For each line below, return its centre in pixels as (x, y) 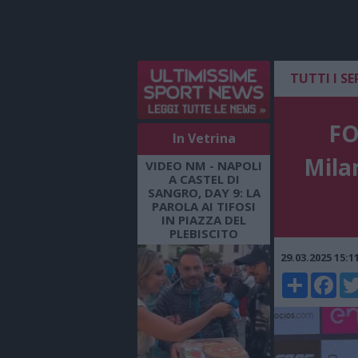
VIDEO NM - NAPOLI (204, 165)
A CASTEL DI (204, 179)
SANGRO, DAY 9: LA (204, 192)
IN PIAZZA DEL (204, 219)
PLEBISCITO (204, 233)
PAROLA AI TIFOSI (204, 206)
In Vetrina (204, 138)
